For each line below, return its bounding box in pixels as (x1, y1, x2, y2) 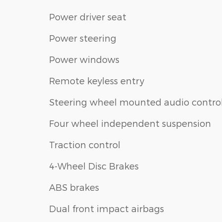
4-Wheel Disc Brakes (49, 161, 139, 171)
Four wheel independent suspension (49, 118, 211, 129)
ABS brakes (49, 182, 99, 193)
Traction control (49, 139, 120, 150)
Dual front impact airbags (49, 203, 164, 214)
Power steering (49, 33, 116, 44)
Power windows (49, 54, 119, 65)
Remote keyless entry (49, 75, 144, 86)
